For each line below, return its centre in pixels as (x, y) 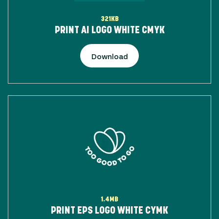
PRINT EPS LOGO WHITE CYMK (109, 210)
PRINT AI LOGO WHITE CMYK (109, 30)
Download (109, 56)
